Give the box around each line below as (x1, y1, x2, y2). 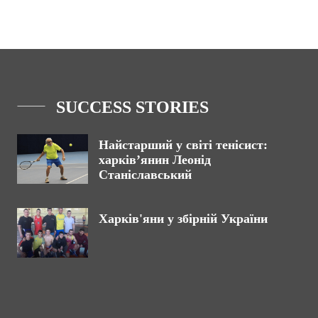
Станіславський (99, 168, 192, 182)
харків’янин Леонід (99, 153, 211, 168)
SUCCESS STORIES (56, 98, 209, 117)
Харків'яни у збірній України (99, 212, 268, 226)
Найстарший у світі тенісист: (99, 138, 268, 153)
